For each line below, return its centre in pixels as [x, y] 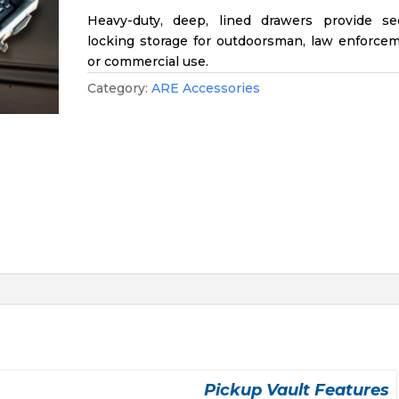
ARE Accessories [206, 88]
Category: [120, 88]
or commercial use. [148, 61]
